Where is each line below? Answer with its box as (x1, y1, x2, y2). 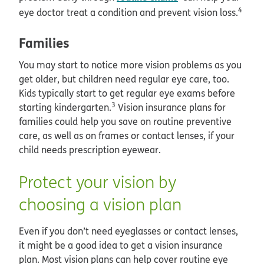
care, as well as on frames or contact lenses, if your (19, 129, 235, 143)
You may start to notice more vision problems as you (19, 58, 242, 72)
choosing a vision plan (19, 193, 181, 216)
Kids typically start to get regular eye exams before (19, 87, 235, 100)
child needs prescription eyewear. (19, 143, 161, 157)
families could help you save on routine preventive (19, 115, 232, 128)
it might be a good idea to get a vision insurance (19, 239, 223, 252)
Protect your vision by (19, 171, 176, 193)
